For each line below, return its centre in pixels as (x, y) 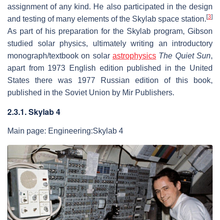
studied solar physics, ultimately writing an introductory (110, 43)
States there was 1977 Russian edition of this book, (110, 80)
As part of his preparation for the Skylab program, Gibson (110, 31)
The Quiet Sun (185, 56)
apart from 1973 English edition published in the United (110, 68)
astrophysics (134, 56)
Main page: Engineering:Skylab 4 (65, 131)
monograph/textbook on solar (60, 56)
